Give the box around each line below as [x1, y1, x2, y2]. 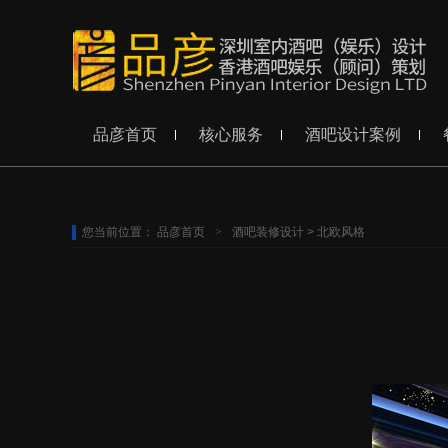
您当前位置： [82, 225, 157, 239]
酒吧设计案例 [305, 126, 401, 143]
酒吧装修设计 [232, 225, 304, 239]
